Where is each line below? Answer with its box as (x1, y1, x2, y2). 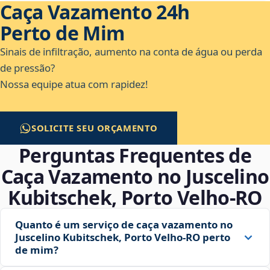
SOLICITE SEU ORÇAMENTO (31, 122, 159, 134)
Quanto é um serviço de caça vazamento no (15, 218, 233, 232)
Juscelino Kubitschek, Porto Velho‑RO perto (15, 230, 230, 245)
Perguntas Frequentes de (18, 142, 252, 169)
